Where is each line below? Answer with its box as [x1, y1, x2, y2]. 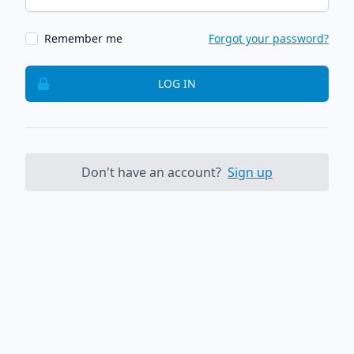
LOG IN [158, 75, 196, 91]
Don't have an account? [81, 163, 224, 181]
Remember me [44, 30, 122, 46]
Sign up [228, 163, 273, 181]
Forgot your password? [209, 30, 329, 46]
